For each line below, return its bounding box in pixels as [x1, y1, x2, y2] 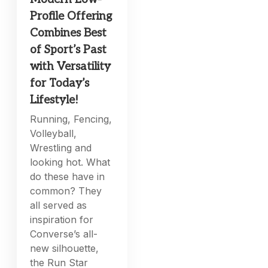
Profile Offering [30, 10, 112, 24]
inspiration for [30, 214, 94, 226]
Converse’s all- [30, 228, 98, 240]
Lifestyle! [30, 93, 79, 108]
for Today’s [30, 77, 90, 91]
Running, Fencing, [30, 113, 112, 126]
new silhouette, [30, 242, 99, 255]
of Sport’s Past [30, 43, 107, 57]
